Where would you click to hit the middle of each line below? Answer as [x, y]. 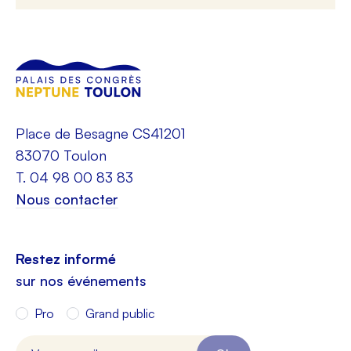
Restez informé [66, 259]
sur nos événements [81, 281]
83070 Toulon [61, 156]
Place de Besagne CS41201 [101, 134]
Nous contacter [67, 199]
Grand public [120, 314]
